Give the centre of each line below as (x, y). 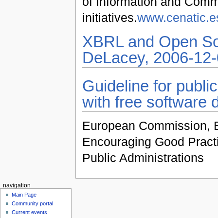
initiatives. (109, 17)
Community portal (33, 204)
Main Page (24, 195)
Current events (30, 212)
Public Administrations (143, 157)
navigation (17, 185)
